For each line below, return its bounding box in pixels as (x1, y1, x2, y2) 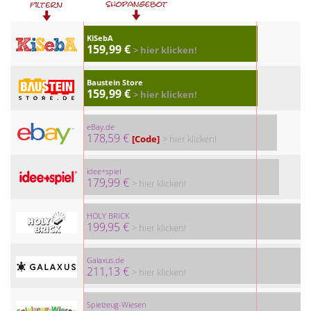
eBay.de (86, 121, 115, 132)
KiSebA (86, 32, 113, 43)
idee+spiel (86, 165, 121, 176)
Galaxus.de (86, 254, 124, 265)
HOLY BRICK (86, 210, 129, 221)
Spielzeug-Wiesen (86, 299, 146, 310)
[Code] (131, 132, 160, 145)
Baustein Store (86, 76, 143, 87)
